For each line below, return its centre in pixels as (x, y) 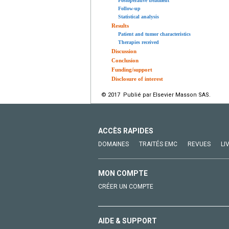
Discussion (124, 51)
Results (120, 25)
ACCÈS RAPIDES (126, 131)
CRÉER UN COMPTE (126, 186)
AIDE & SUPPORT (128, 221)
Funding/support (132, 69)
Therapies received (139, 42)
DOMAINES (113, 144)
